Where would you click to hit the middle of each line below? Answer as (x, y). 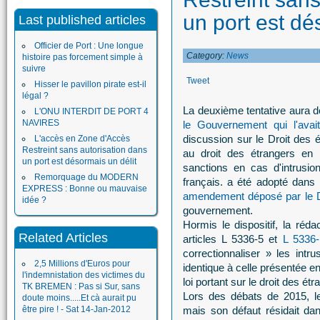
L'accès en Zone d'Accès (82, 139)
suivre (34, 69)
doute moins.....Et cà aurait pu (79, 298)
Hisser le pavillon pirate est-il (90, 84)
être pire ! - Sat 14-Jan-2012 (76, 309)
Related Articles (63, 238)
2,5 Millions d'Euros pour (82, 264)
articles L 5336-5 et (230, 239)
